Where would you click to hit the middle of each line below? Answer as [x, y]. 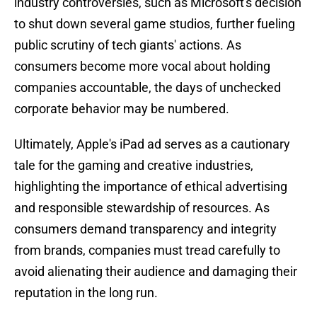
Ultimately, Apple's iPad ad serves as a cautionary [152, 144]
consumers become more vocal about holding [142, 67]
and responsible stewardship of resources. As [142, 208]
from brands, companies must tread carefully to [147, 250]
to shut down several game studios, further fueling [155, 24]
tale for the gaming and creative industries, [134, 166]
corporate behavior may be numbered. [122, 109]
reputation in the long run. [86, 293]
